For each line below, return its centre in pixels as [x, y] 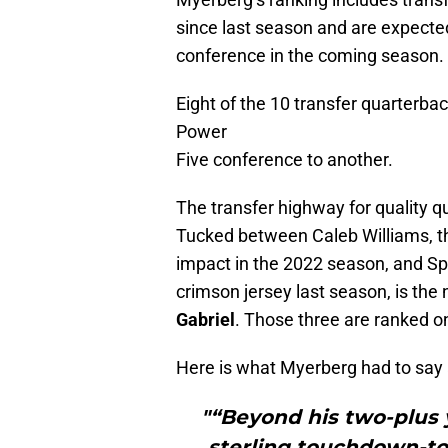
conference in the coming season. [310, 56]
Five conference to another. [284, 160]
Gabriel [205, 320]
